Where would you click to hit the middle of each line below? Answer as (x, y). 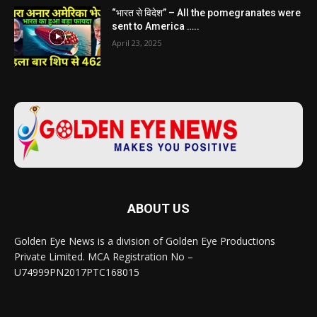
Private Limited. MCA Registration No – (104, 256)
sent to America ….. (156, 27)
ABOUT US (158, 208)
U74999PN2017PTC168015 (77, 272)
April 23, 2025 (137, 43)
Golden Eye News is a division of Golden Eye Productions (145, 241)
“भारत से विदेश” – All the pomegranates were (207, 13)
